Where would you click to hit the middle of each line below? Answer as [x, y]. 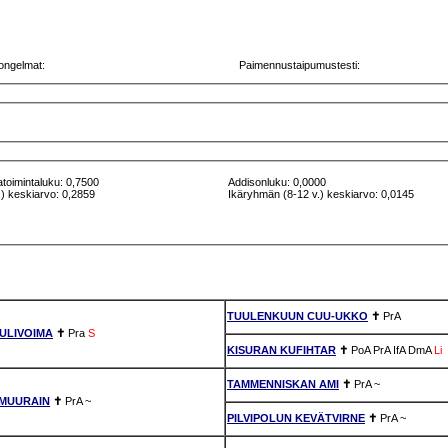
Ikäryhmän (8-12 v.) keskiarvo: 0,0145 [321, 194]
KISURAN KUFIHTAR [281, 349]
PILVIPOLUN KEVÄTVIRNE [296, 417]
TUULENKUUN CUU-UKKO [297, 315]
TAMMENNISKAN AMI [283, 383]
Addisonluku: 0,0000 [277, 182]
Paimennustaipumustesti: [300, 64]
